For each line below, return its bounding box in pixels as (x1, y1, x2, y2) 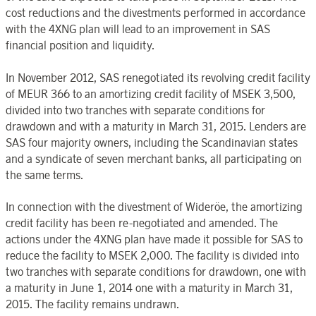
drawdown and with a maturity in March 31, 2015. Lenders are (6, 119, 306, 133)
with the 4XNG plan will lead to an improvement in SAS (6, 22, 270, 37)
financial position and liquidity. (6, 38, 154, 53)
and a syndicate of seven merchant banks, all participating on (6, 151, 302, 166)
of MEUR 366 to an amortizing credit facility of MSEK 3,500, (6, 86, 296, 101)
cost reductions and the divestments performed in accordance (6, 6, 305, 20)
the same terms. (6, 167, 86, 182)
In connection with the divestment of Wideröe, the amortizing (6, 200, 303, 214)
